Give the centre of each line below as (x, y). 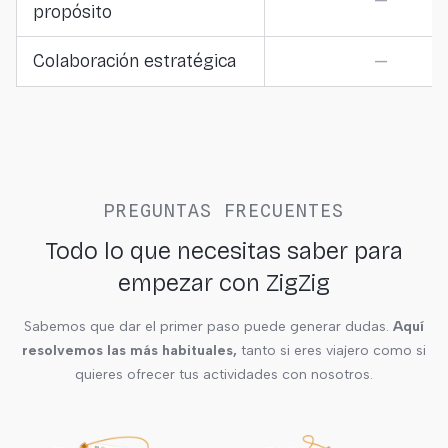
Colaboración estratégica (134, 61)
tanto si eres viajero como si (331, 350)
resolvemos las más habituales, (129, 350)
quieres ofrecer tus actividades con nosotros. (224, 374)
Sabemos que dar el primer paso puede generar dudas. (206, 326)
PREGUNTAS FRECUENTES (224, 210)
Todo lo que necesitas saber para (224, 251)
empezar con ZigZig (224, 283)
